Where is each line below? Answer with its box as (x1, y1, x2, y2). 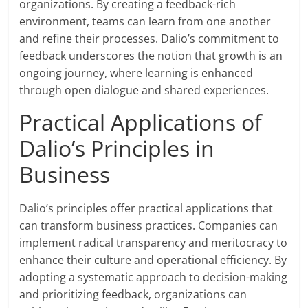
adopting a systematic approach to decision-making (19, 269, 288, 285)
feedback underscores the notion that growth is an (19, 48, 283, 64)
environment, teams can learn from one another (19, 14, 272, 30)
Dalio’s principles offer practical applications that (19, 201, 274, 217)
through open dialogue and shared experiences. (19, 82, 269, 98)
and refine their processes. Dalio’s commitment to (19, 31, 280, 47)
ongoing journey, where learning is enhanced (19, 65, 254, 81)
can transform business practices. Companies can (19, 218, 278, 234)
